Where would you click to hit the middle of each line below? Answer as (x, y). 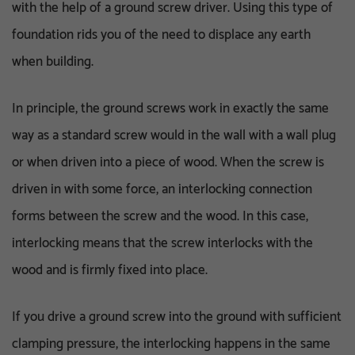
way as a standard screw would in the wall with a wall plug (174, 135)
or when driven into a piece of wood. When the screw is (168, 162)
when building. (53, 61)
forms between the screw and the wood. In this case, (160, 216)
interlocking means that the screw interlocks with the (162, 243)
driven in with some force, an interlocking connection (162, 189)
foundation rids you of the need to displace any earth (161, 34)
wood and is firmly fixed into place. (113, 270)
